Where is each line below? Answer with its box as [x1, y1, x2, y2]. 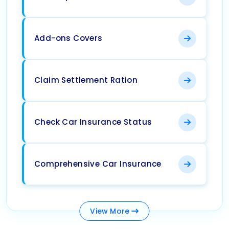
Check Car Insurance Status [34, 117, 152, 128]
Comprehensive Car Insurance [34, 158, 162, 170]
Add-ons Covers [34, 33, 103, 44]
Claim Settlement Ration [34, 75, 138, 86]
